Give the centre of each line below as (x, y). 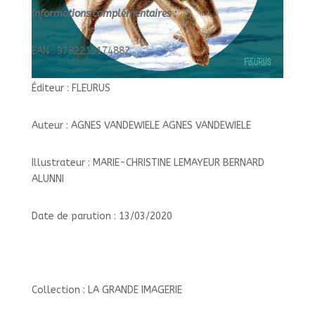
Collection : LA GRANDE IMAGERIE (107, 290)
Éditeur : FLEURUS (71, 88)
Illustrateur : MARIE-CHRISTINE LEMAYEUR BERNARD (148, 163)
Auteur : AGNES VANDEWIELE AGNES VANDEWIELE (141, 126)
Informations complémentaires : (105, 14)
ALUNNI (47, 179)
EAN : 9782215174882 (81, 51)
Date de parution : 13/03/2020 (102, 216)
